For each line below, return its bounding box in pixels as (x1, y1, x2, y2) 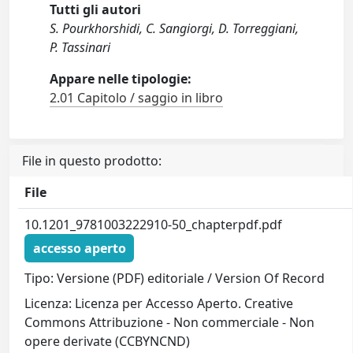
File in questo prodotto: (22, 152, 162, 170)
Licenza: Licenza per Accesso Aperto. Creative (24, 294, 294, 312)
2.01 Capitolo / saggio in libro (50, 89, 224, 107)
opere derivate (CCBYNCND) (24, 332, 191, 350)
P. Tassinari (50, 39, 111, 57)
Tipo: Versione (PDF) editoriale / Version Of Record (24, 269, 325, 287)
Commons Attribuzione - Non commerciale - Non (24, 313, 315, 331)
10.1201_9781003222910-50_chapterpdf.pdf (24, 216, 283, 234)
